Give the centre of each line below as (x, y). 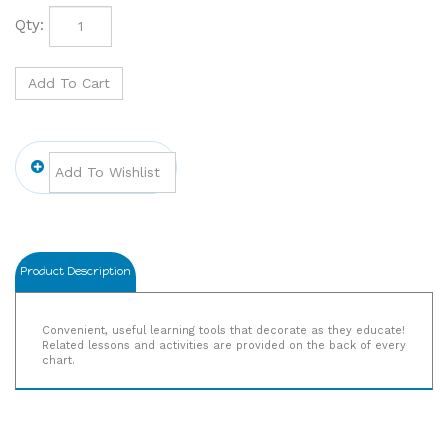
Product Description (75, 267)
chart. (58, 356)
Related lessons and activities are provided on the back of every (224, 341)
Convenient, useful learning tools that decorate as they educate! (223, 326)
